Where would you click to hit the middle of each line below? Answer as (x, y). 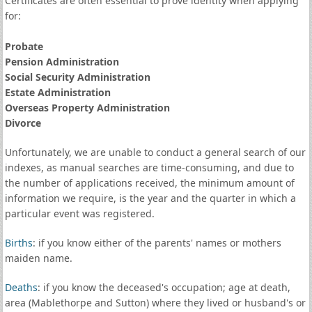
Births (18, 243)
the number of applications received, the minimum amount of (149, 183)
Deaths (21, 287)
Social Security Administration (77, 77)
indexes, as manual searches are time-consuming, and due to (149, 167)
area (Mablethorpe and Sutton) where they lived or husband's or (155, 303)
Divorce (23, 123)
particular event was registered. (79, 213)
